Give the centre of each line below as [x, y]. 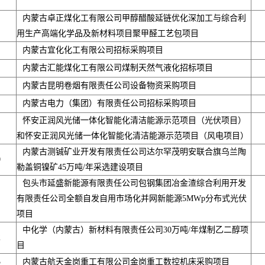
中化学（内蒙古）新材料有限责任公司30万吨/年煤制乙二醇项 [135, 230]
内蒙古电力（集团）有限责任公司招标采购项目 [109, 103]
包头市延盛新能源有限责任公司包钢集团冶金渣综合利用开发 [134, 183]
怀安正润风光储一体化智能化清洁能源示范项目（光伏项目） [134, 120]
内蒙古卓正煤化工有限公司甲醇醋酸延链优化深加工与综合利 [134, 18]
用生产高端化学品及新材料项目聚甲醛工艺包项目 [108, 33]
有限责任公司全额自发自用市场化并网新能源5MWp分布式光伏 [132, 198]
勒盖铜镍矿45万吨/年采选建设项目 [80, 167]
